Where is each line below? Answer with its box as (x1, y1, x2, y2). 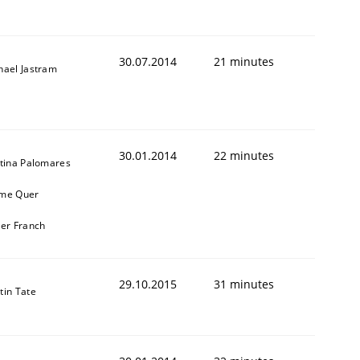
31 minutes (214, 276, 274, 292)
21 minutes (214, 53, 274, 69)
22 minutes (214, 147, 274, 163)
